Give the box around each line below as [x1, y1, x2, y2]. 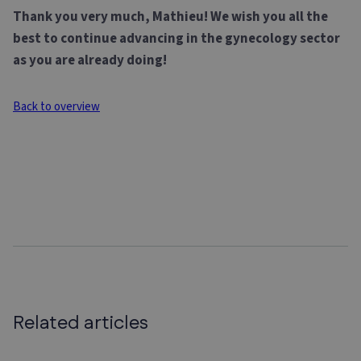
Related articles [13, 309, 148, 338]
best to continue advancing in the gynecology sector [13, 29, 340, 49]
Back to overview [13, 98, 100, 116]
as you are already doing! [13, 51, 167, 71]
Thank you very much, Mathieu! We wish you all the [13, 7, 328, 27]
